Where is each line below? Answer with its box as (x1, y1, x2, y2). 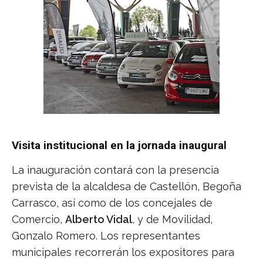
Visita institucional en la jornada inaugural (12, 138, 227, 152)
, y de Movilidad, (132, 213, 213, 225)
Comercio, (12, 213, 65, 225)
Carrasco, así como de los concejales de (12, 196, 213, 209)
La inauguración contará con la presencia (12, 163, 219, 176)
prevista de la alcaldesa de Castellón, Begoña (12, 180, 241, 193)
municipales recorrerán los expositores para (12, 245, 234, 258)
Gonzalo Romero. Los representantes (12, 229, 200, 242)
